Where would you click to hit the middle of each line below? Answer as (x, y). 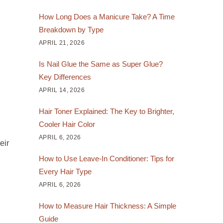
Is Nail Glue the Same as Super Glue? (101, 64)
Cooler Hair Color (67, 124)
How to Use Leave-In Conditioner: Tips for (106, 158)
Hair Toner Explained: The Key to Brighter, (106, 111)
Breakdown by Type (71, 29)
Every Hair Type (65, 171)
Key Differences (65, 77)
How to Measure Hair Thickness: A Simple (107, 206)
